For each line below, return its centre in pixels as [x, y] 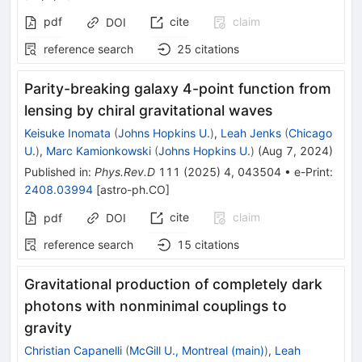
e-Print [312, 172]
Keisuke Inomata [67, 133]
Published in [56, 172]
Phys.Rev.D [125, 172]
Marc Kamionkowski [99, 151]
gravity [48, 328]
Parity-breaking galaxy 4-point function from [178, 89]
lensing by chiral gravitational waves [148, 111]
